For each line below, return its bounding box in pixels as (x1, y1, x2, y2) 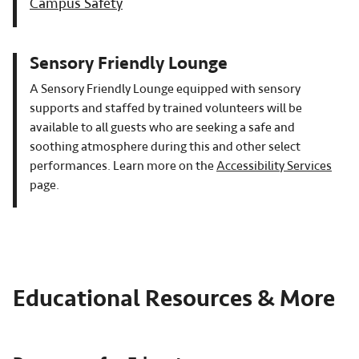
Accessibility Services (216, 157, 332, 174)
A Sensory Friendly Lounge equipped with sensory (30, 80, 301, 97)
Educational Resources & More (13, 283, 335, 314)
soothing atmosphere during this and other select (30, 138, 301, 155)
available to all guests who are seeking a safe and (30, 119, 295, 135)
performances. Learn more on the (30, 157, 216, 174)
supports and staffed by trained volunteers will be (30, 99, 302, 116)
